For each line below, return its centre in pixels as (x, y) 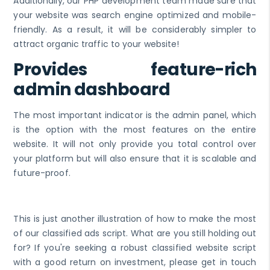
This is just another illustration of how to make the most (135, 218)
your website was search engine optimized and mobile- (135, 15)
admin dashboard (92, 89)
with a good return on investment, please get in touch (135, 262)
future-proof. (42, 173)
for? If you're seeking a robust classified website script (135, 247)
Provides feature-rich (135, 69)
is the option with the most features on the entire (135, 129)
